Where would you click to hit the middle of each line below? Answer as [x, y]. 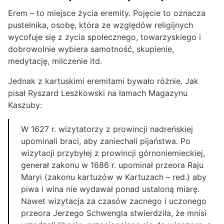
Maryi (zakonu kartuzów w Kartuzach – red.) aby [114, 177]
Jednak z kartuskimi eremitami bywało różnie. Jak [103, 81]
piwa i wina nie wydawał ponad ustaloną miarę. [110, 189]
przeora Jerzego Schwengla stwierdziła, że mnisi [114, 213]
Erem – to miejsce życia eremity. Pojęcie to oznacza [107, 13]
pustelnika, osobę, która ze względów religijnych [100, 25]
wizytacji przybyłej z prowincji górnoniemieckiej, [113, 153]
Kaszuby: [25, 105]
